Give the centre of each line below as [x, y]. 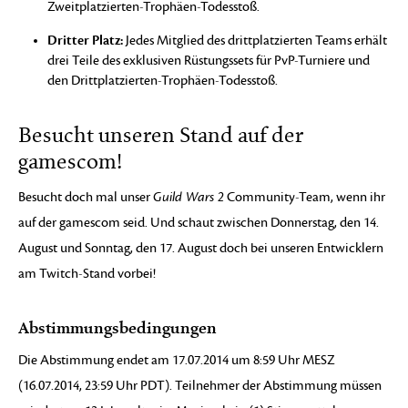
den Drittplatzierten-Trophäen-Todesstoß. [163, 80]
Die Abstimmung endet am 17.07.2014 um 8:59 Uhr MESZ [177, 360]
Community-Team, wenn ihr [305, 197]
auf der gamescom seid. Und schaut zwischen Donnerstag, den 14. [199, 222]
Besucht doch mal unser [86, 197]
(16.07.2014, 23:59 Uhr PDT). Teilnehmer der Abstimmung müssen [200, 385]
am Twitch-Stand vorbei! [87, 273]
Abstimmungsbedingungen [117, 328]
